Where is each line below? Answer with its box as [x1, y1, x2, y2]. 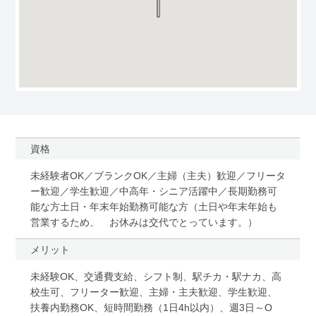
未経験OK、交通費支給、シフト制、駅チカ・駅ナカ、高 [30, 270, 281, 282]
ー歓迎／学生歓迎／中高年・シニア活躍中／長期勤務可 [30, 185, 277, 197]
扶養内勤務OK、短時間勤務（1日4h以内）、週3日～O [30, 301, 272, 313]
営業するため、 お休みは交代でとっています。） [30, 216, 257, 228]
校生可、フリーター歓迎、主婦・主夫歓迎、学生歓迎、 [30, 286, 277, 298]
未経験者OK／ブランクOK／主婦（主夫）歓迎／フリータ [30, 169, 286, 181]
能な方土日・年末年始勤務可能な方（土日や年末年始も [30, 200, 277, 212]
